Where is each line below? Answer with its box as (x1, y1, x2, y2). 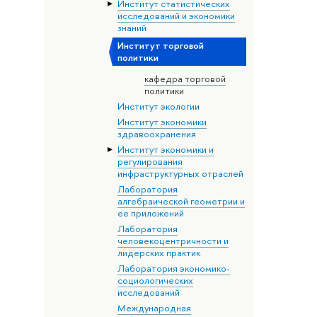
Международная (117, 301, 191, 314)
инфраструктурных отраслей (117, 166, 243, 180)
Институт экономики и (117, 142, 214, 156)
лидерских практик (117, 246, 200, 259)
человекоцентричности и (117, 234, 229, 247)
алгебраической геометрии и (117, 194, 245, 207)
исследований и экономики (117, 9, 235, 23)
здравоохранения (117, 127, 196, 140)
